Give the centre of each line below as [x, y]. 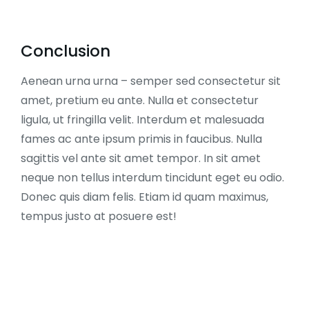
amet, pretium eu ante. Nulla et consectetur [140, 100]
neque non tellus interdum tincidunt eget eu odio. [152, 178]
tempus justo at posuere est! [99, 216]
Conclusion [66, 51]
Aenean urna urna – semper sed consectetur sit [151, 81]
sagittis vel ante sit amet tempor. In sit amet [141, 158]
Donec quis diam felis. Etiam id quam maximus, [144, 197]
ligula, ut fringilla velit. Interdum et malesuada [142, 120]
